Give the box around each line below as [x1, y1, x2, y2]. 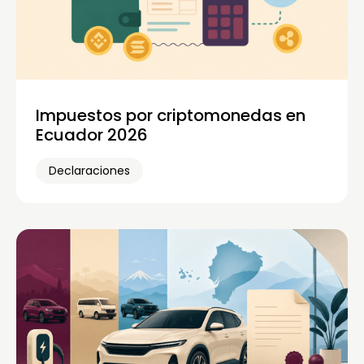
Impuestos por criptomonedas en [36, 103, 305, 127]
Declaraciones [49, 162, 130, 179]
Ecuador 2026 [36, 123, 148, 146]
